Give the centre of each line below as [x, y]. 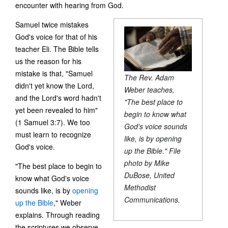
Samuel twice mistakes [52, 24]
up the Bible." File [153, 151]
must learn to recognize [53, 134]
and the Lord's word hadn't [58, 97]
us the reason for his [48, 61]
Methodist [140, 188]
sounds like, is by [44, 190]
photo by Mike [147, 163]
